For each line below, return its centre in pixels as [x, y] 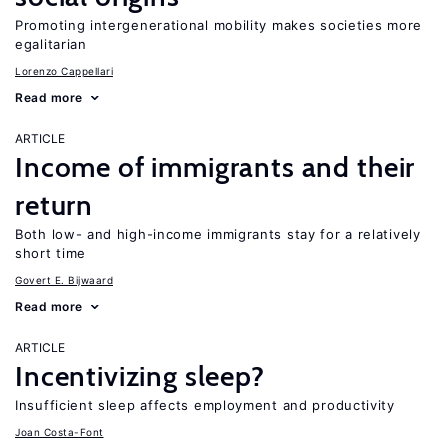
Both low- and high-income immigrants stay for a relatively [218, 234]
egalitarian [51, 44]
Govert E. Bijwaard [64, 280]
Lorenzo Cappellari [64, 71]
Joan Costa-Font [59, 432]
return [54, 205]
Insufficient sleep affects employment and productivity [205, 405]
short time [50, 253]
